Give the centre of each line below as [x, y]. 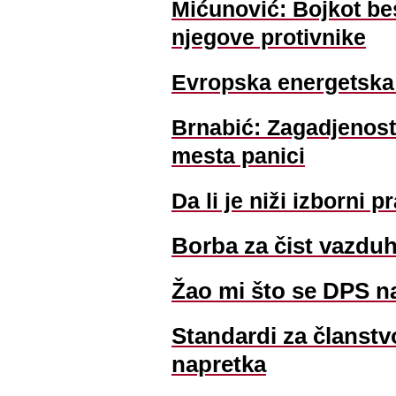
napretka [219, 364]
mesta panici [238, 156]
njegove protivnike [269, 37]
